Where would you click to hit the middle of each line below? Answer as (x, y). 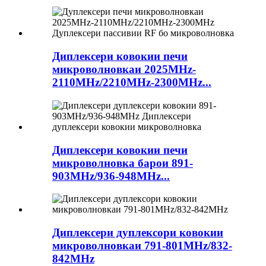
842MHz (73, 259)
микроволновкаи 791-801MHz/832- (142, 246)
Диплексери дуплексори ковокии (138, 232)
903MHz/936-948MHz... (111, 176)
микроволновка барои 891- (123, 163)
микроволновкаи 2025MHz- (124, 69)
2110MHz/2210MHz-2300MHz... (132, 83)
